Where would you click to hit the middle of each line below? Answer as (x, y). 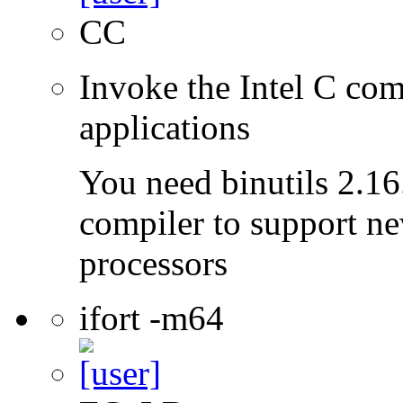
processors (153, 263)
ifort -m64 (152, 318)
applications (165, 127)
